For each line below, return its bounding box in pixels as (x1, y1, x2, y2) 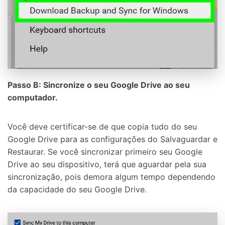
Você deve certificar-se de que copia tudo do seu (8, 122, 197, 132)
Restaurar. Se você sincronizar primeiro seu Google (8, 147, 202, 157)
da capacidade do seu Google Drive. (8, 184, 147, 195)
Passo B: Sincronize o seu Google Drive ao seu (8, 80, 190, 90)
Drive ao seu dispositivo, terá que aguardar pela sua (8, 159, 206, 170)
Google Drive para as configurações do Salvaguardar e (8, 134, 217, 145)
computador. (8, 92, 58, 103)
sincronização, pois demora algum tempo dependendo (8, 172, 215, 182)
